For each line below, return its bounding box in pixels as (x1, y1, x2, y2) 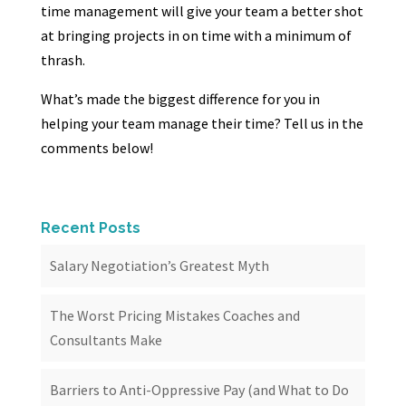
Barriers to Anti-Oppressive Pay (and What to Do (49, 381, 349, 399)
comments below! (40, 139, 153, 157)
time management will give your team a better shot (40, 2, 363, 20)
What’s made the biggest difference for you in (40, 90, 320, 108)
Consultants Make (49, 331, 162, 349)
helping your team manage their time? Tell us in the (40, 114, 363, 132)
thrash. (40, 51, 85, 69)
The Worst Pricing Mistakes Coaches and (49, 306, 300, 324)
